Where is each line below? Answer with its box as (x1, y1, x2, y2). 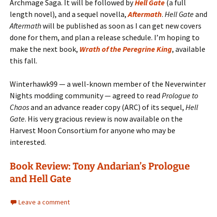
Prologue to (162, 90, 198, 100)
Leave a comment (18, 197, 70, 206)
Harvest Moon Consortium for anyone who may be (10, 125, 175, 135)
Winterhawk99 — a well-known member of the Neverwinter (10, 78, 206, 89)
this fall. (10, 55, 37, 65)
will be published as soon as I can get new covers (41, 20, 201, 31)
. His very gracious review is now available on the (25, 113, 183, 124)
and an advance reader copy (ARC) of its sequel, (29, 102, 186, 112)
